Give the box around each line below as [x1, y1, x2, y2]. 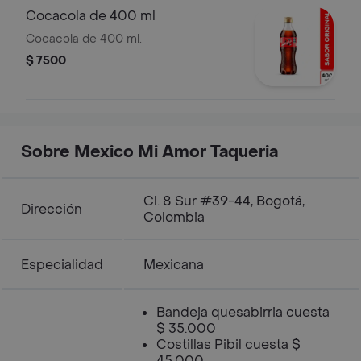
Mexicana [143, 256, 204, 273]
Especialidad [21, 256, 103, 273]
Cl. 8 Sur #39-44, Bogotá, [143, 193, 305, 210]
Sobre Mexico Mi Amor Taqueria [21, 142, 278, 163]
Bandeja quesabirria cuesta [156, 304, 330, 321]
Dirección [21, 201, 82, 218]
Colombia [143, 209, 205, 226]
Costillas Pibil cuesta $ [156, 336, 301, 353]
